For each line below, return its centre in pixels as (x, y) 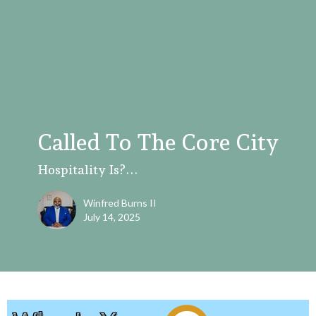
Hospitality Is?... (88, 170)
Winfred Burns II (120, 203)
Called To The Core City (158, 143)
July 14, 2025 (112, 217)
